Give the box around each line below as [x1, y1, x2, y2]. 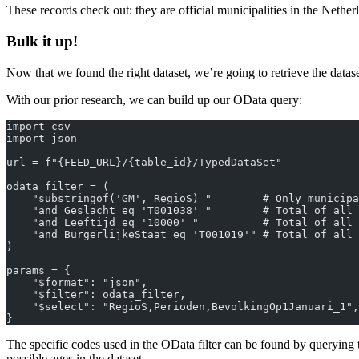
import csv [6, 119, 71, 132]
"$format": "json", [6, 276, 147, 288]
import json [6, 131, 77, 144]
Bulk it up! [6, 32, 78, 50]
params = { [6, 264, 71, 276]
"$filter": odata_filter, [6, 288, 186, 301]
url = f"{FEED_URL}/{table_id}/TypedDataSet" [6, 155, 282, 168]
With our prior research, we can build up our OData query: [6, 92, 302, 107]
